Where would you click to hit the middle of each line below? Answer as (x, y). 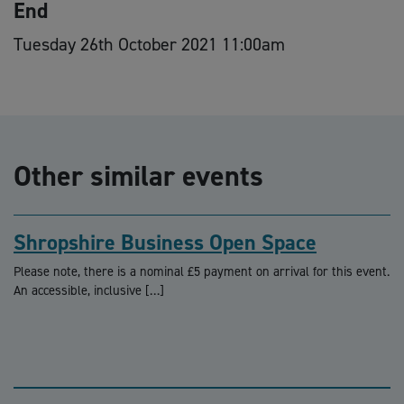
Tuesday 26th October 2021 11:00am (149, 45)
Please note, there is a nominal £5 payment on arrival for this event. (202, 272)
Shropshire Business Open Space (165, 243)
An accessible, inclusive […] (89, 291)
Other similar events (138, 176)
